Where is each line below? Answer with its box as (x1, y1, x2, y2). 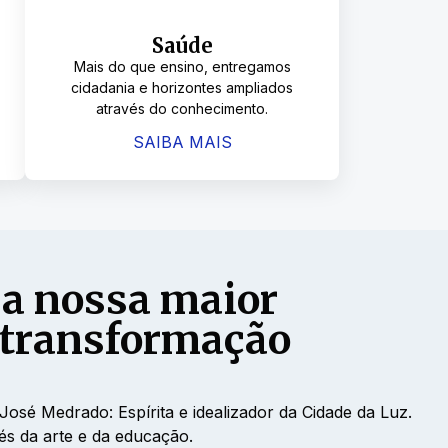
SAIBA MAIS (132, 131, 232, 152)
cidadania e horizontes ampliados (71, 79, 294, 97)
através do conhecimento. (96, 100, 269, 118)
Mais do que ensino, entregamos (73, 58, 291, 76)
